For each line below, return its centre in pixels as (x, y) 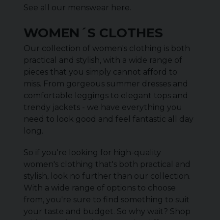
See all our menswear (67, 8)
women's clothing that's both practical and (107, 164)
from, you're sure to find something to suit (107, 200)
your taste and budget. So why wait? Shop (107, 211)
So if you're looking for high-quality (92, 152)
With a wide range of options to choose (100, 188)
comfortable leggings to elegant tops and (106, 96)
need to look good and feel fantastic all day (109, 119)
